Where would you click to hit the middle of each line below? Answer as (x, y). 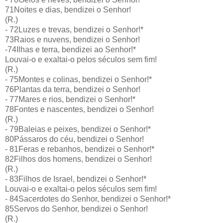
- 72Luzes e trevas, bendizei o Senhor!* (74, 29)
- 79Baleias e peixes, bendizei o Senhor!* (78, 129)
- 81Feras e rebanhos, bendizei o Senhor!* (80, 149)
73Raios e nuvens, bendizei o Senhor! (72, 39)
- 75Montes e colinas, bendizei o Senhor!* (78, 79)
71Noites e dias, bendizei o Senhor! (68, 9)
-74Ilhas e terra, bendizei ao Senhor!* (70, 49)
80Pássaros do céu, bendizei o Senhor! (74, 139)
